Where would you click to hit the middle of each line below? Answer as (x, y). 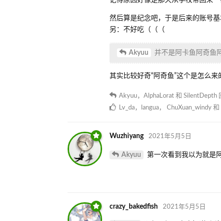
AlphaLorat (159, 96)
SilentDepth (200, 96)
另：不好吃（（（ (137, 29)
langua (150, 108)
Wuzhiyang (127, 136)
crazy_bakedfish (134, 206)
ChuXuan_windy (189, 108)
